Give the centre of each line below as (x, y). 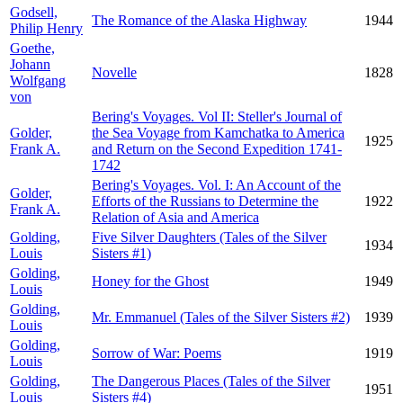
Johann (30, 64)
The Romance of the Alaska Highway (199, 20)
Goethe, (32, 48)
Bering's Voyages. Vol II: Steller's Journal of (217, 116)
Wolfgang (38, 81)
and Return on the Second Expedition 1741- (217, 149)
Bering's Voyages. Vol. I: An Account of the (216, 185)
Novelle (114, 72)
